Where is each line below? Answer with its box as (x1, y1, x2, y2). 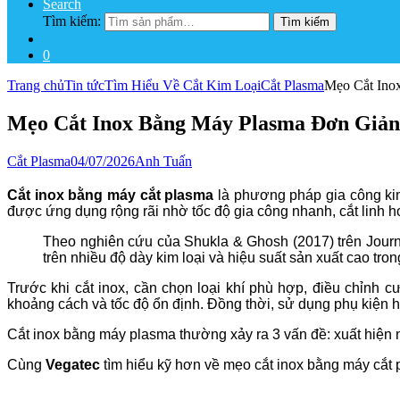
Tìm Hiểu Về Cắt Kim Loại (104, 78, 261, 93)
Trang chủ (7, 78, 64, 93)
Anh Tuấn (135, 153, 192, 169)
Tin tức (64, 78, 104, 93)
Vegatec (46, 357, 100, 373)
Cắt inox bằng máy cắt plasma (7, 187, 214, 204)
